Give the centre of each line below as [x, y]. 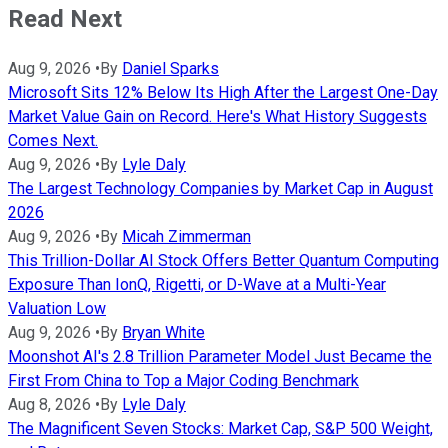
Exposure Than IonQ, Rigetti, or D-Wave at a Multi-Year [197, 284]
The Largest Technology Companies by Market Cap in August [220, 188]
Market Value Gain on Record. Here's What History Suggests [217, 116]
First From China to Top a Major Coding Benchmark [183, 380]
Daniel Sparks [170, 68]
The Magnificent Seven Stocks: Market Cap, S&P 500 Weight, [220, 428]
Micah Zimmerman [186, 236]
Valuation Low [57, 308]
